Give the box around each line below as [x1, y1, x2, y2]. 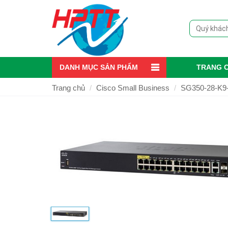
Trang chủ [52, 83, 85, 93]
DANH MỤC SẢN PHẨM [60, 63, 138, 72]
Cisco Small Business [96, 83, 169, 93]
